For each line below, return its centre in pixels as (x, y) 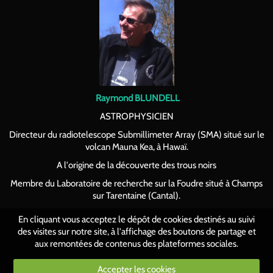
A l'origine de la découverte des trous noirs (136, 165)
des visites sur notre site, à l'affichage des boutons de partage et (136, 231)
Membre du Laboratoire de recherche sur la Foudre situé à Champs (136, 183)
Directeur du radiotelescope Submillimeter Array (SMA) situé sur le (136, 135)
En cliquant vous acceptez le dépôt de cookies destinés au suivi (136, 219)
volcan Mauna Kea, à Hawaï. (136, 147)
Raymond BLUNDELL (136, 98)
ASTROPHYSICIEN (136, 116)
